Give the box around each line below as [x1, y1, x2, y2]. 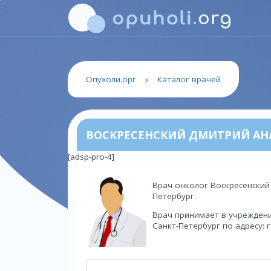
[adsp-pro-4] [68, 151, 114, 162]
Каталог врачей [157, 74, 221, 85]
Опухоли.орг [86, 74, 136, 85]
